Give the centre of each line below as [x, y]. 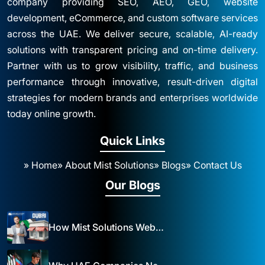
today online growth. [51, 113]
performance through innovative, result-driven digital [132, 81]
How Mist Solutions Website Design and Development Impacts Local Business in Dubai [160, 227]
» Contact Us [214, 165]
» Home [40, 165]
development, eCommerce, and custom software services [132, 17]
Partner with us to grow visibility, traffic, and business [132, 65]
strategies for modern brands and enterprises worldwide [132, 97]
